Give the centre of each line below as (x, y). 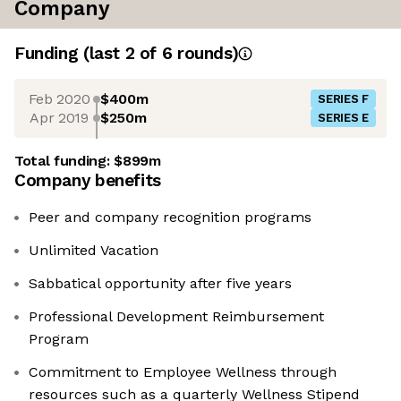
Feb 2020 (59, 98)
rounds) (205, 54)
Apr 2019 (59, 117)
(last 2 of (122, 54)
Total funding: (64, 161)
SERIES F (343, 99)
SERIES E (343, 118)
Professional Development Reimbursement (176, 317)
